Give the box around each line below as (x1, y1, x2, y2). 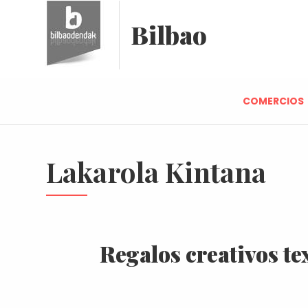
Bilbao (131, 17, 207, 51)
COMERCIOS (242, 94, 304, 109)
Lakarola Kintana (46, 153, 267, 190)
